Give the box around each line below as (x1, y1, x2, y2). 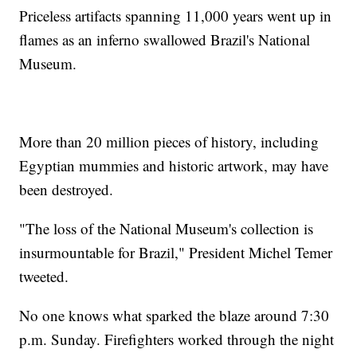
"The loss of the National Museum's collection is (19, 218, 314, 239)
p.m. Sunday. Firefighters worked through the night (19, 329, 335, 350)
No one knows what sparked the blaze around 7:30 (19, 305, 330, 326)
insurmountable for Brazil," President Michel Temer (19, 242, 333, 263)
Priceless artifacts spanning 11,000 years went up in (19, 6, 332, 26)
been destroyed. (19, 179, 114, 200)
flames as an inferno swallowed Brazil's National (19, 29, 311, 50)
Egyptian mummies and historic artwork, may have (19, 155, 329, 176)
